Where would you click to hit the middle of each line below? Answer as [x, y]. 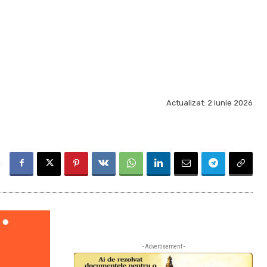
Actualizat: [186, 103]
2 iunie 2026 [230, 103]
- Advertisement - [163, 246]
